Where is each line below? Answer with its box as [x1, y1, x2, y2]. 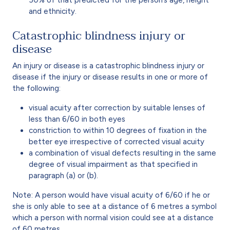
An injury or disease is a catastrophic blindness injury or [12, 61, 204, 70]
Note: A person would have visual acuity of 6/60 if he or [12, 190, 210, 200]
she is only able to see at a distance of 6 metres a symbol [12, 201, 217, 211]
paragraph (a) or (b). [29, 170, 98, 180]
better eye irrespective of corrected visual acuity [29, 137, 204, 146]
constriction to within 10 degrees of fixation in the [29, 125, 207, 135]
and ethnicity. [29, 6, 76, 16]
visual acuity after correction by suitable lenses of [29, 103, 205, 112]
